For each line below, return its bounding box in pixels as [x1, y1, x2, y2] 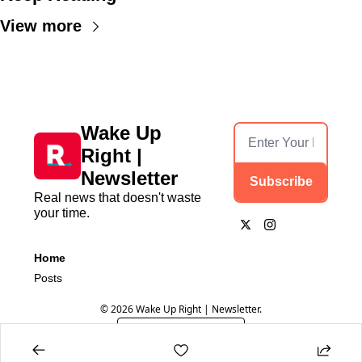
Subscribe [249, 175, 313, 189]
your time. [34, 206, 90, 221]
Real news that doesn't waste [34, 191, 201, 205]
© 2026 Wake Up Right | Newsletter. [100, 302, 262, 317]
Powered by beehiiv [147, 324, 234, 339]
